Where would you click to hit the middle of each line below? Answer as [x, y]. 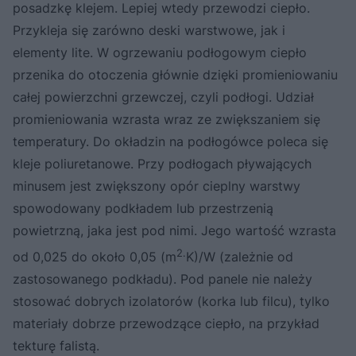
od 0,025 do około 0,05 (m [95, 257]
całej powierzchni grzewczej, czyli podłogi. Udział [163, 97]
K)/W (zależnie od [240, 257]
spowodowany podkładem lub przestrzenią [143, 208]
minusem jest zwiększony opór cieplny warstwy [157, 186]
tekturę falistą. [56, 346]
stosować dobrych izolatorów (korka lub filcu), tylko [171, 302]
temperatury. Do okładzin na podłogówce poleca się [170, 141]
